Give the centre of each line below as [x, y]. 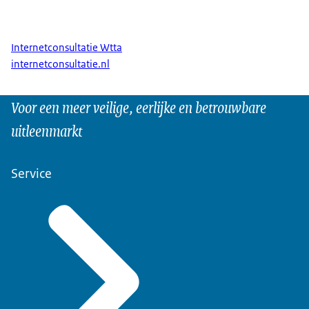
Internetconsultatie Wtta [67, 47]
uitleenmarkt [47, 130]
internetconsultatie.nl [60, 64]
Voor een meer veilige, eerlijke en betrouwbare [139, 107]
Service [31, 174]
